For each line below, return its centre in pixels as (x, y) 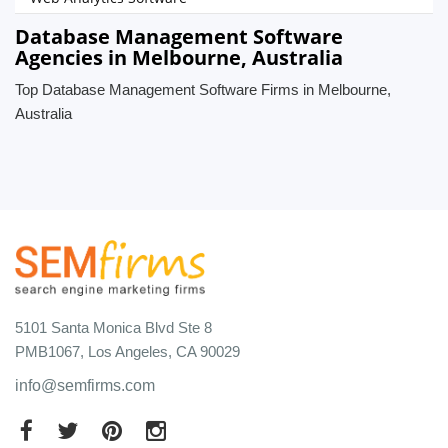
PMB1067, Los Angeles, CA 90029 (127, 351)
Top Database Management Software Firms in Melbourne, (203, 89)
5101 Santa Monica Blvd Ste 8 (113, 327)
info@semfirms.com (85, 385)
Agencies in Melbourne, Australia (179, 57)
